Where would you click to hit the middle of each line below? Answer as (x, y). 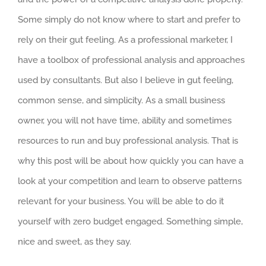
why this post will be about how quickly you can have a (131, 161)
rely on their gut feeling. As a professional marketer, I (125, 40)
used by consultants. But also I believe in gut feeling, (126, 80)
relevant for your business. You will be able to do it (121, 201)
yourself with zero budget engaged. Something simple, (130, 221)
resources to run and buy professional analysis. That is (128, 141)
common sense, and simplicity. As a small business (121, 100)
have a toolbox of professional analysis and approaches (131, 60)
